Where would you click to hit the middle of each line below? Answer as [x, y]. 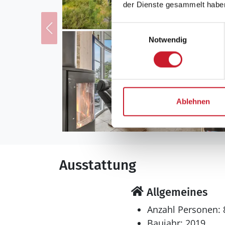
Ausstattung [98, 165]
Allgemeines [175, 192]
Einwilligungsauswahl [146, 28]
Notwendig [168, 40]
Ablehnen [193, 101]
